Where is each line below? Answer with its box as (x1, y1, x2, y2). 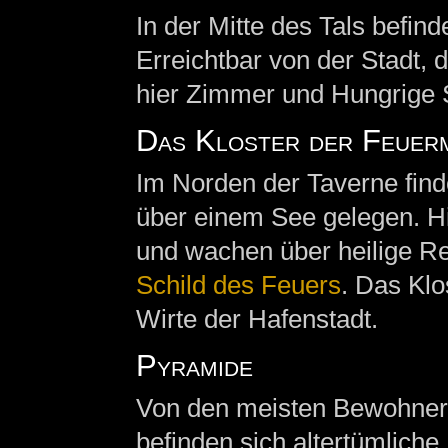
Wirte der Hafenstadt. (135, 303, 378, 334)
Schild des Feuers (135, 269, 341, 300)
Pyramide (135, 348, 253, 383)
